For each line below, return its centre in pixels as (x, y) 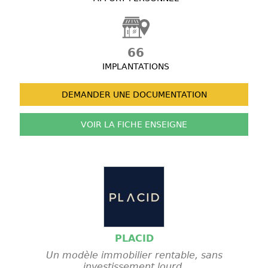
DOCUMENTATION (168, 95)
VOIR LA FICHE (112, 125)
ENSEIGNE (165, 125)
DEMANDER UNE (96, 95)
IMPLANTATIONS (136, 67)
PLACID (134, 239)
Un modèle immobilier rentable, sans (134, 255)
